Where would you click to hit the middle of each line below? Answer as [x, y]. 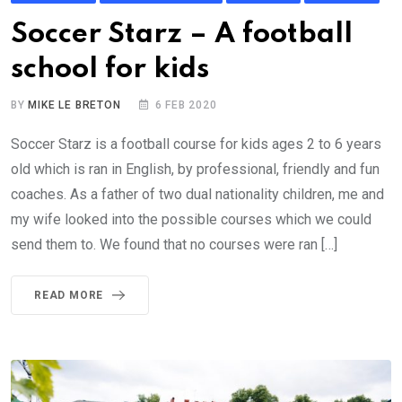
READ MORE [69, 295]
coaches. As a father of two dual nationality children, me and [197, 194]
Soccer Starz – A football [182, 34]
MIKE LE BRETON [74, 105]
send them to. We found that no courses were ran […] [174, 244]
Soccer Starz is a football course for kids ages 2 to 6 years [196, 144]
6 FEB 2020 [186, 105]
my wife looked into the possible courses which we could [191, 219]
